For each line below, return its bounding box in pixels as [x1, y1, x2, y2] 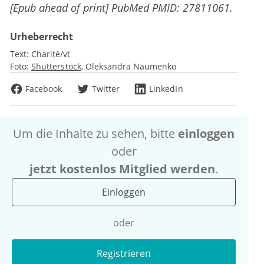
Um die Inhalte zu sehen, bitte [13, 126, 178, 142]
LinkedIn [149, 83, 183, 95]
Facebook [25, 83, 62, 95]
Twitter [91, 83, 120, 95]
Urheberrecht [10, 30, 73, 44]
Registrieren [97, 247, 151, 260]
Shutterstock [31, 61, 81, 72]
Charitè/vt [31, 48, 70, 60]
